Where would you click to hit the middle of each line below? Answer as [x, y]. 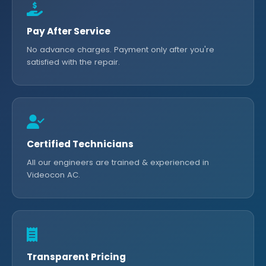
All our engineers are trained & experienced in [118, 162]
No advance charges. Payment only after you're [121, 50]
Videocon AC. [53, 175]
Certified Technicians [80, 144]
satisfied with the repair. [73, 62]
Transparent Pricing [76, 257]
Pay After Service [69, 31]
